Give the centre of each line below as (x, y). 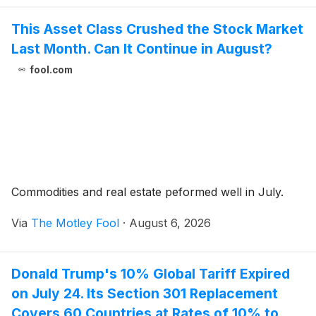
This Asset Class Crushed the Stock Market (157, 29)
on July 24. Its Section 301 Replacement (145, 293)
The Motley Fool (75, 223)
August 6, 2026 (170, 223)
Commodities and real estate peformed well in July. (147, 192)
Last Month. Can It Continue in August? (142, 48)
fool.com (51, 69)
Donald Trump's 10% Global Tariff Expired (151, 273)
